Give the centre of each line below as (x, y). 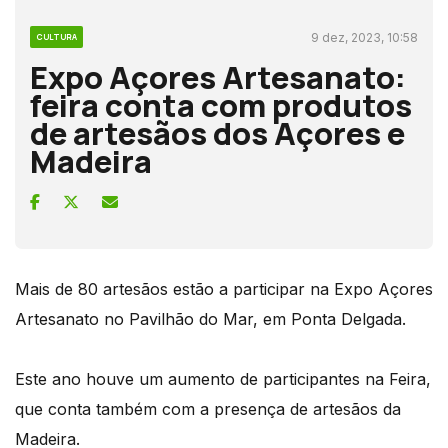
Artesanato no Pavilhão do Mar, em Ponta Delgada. (210, 318)
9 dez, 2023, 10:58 (364, 37)
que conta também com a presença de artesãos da (208, 408)
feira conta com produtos (221, 104)
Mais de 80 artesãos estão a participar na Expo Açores (224, 288)
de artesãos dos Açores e (217, 132)
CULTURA (56, 36)
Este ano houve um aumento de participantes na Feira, (223, 378)
